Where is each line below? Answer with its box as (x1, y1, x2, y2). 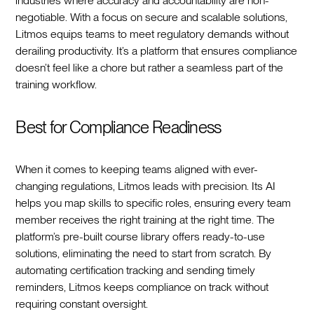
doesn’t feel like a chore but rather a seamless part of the (15, 60, 284, 74)
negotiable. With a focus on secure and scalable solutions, (15, 10, 288, 24)
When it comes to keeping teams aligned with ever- (15, 162, 259, 176)
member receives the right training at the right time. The (15, 212, 275, 226)
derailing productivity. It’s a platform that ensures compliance (15, 43, 298, 57)
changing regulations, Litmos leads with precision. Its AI (15, 179, 276, 193)
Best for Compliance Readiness (15, 116, 221, 137)
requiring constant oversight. (15, 296, 149, 310)
